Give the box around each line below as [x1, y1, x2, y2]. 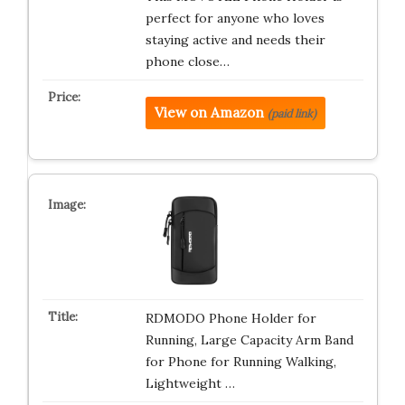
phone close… [145, 53, 230, 70]
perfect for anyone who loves [145, 10, 325, 26]
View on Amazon [154, 104, 264, 121]
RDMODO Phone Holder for [145, 310, 316, 326]
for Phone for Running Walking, [145, 353, 336, 370]
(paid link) [267, 107, 316, 120]
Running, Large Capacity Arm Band [145, 332, 353, 348]
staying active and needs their [145, 32, 325, 48]
